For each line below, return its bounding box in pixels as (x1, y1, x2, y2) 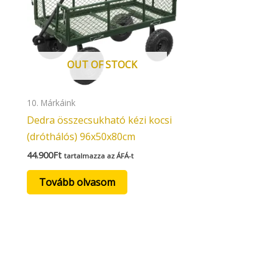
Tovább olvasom (39, 175, 115, 189)
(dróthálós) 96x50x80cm (27, 129, 135, 143)
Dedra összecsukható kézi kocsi (27, 113, 172, 127)
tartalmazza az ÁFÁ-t (64, 151, 133, 160)
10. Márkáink (27, 96, 76, 108)
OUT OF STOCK (66, 57, 137, 71)
